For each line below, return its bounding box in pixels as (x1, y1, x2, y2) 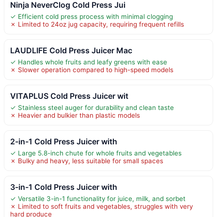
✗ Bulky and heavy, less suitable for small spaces (10, 156, 163, 165)
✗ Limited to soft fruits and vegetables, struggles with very (10, 202, 193, 210)
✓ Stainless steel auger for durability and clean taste (10, 103, 174, 111)
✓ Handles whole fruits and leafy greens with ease (10, 58, 167, 66)
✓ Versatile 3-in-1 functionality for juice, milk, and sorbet (10, 194, 186, 202)
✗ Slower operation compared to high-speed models (10, 65, 173, 74)
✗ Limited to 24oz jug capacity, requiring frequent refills (10, 20, 184, 28)
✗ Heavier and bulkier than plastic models (10, 111, 140, 119)
